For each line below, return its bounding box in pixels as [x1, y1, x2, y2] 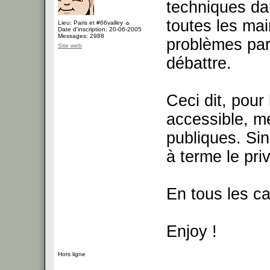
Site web [58, 42, 82, 49]
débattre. [166, 54, 231, 72]
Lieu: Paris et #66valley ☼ [58, 19, 130, 26]
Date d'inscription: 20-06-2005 [58, 26, 142, 33]
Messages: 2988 [58, 33, 104, 39]
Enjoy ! [166, 222, 217, 240]
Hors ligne [58, 251, 86, 257]
